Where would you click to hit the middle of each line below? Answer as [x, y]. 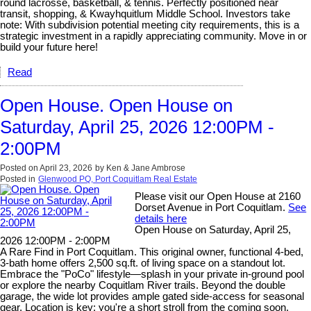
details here [161, 218]
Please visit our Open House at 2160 [218, 196]
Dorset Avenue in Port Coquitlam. [212, 207]
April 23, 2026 [66, 168]
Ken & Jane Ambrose [146, 168]
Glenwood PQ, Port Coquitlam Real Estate [118, 179]
